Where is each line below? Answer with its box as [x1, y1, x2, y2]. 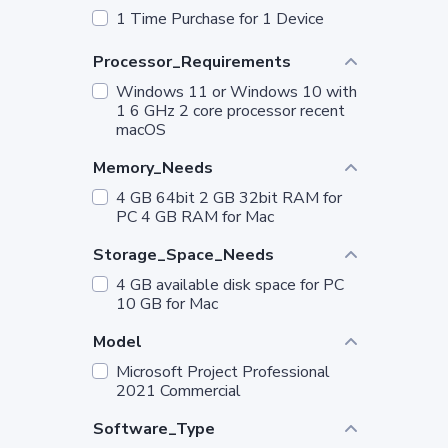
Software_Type [93, 417, 215, 440]
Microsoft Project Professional [116, 360, 330, 383]
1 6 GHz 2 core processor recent [116, 99, 345, 122]
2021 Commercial [116, 379, 241, 402]
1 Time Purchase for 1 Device [116, 8, 324, 31]
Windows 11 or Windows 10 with [116, 80, 357, 103]
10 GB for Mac [116, 292, 218, 315]
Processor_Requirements [93, 50, 291, 73]
